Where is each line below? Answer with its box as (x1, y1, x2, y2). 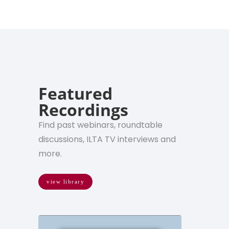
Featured (38, 82, 112, 104)
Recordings (38, 98, 128, 121)
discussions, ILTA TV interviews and (38, 133, 176, 145)
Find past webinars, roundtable (38, 119, 163, 131)
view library (47, 178, 84, 185)
